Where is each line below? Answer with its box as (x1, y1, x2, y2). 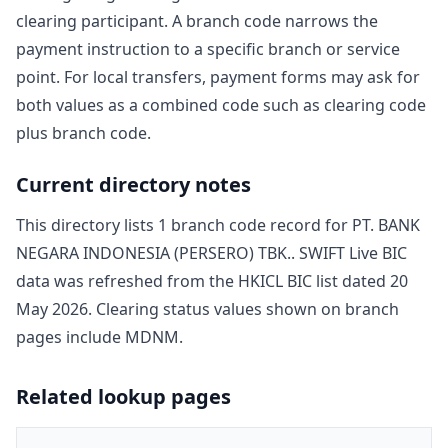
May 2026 (16, 297, 88, 320)
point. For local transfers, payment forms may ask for (16, 65, 420, 88)
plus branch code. (16, 121, 151, 144)
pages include (16, 325, 121, 348)
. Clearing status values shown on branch (88, 297, 399, 320)
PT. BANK (352, 213, 420, 236)
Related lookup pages (16, 382, 231, 410)
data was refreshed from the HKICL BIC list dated (16, 269, 386, 292)
